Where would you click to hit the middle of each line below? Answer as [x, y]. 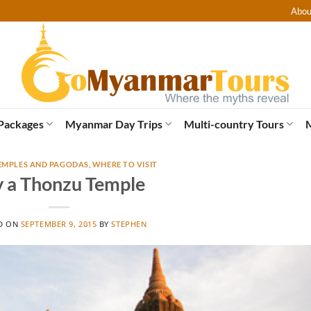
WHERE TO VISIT [125, 164]
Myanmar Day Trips [114, 124]
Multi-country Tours [234, 124]
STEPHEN [129, 224]
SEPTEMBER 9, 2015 [59, 224]
